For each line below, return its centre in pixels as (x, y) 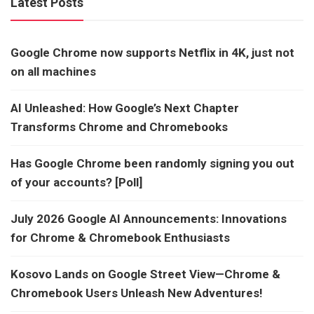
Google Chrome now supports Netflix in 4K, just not (152, 53)
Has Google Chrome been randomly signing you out (152, 164)
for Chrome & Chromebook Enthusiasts (120, 238)
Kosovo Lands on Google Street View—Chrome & (145, 274)
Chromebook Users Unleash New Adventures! (137, 293)
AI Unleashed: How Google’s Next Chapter (125, 108)
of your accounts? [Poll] (76, 183)
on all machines (53, 72)
